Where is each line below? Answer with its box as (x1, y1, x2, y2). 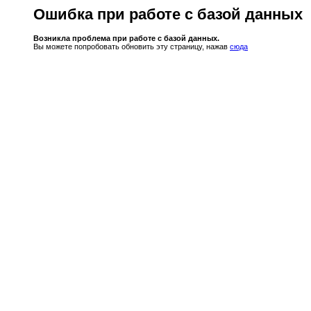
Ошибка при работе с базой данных (33, 6, 303, 23)
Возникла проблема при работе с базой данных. (33, 33, 219, 42)
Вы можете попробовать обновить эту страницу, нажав (33, 42, 230, 51)
